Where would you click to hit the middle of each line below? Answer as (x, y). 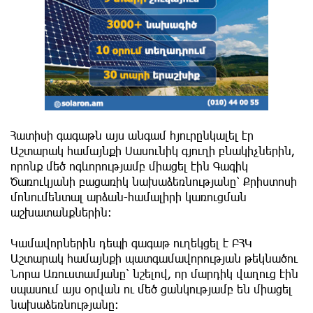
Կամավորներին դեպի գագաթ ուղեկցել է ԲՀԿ (131, 242)
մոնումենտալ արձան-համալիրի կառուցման (129, 196)
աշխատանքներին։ (61, 212)
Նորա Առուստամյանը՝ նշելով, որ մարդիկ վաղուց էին (154, 273)
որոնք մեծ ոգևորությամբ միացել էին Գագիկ (129, 166)
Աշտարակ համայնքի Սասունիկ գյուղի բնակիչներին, (153, 150)
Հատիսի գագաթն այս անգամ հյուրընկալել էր (132, 135)
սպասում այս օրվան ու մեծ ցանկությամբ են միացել (151, 289)
